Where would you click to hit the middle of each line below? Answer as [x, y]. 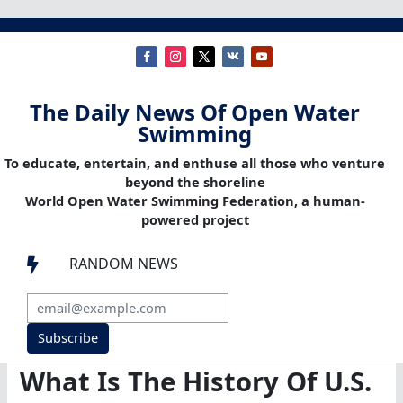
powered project [195, 220]
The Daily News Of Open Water [195, 112]
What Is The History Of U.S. [196, 382]
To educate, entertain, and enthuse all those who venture [195, 163]
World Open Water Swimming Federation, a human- [195, 201]
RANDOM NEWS [124, 264]
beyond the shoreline [195, 182]
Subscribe [67, 338]
